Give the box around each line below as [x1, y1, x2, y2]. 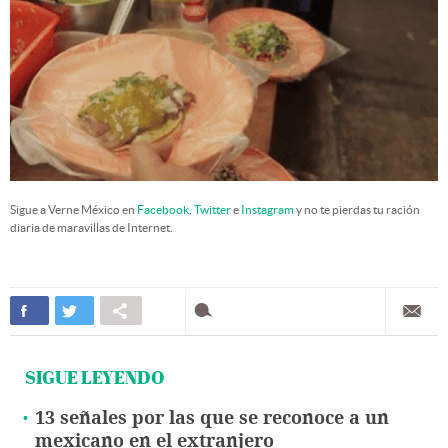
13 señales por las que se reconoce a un [35, 407, 389, 430]
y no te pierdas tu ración [294, 203, 420, 217]
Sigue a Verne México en [10, 203, 137, 217]
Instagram [241, 203, 294, 217]
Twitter [194, 203, 231, 217]
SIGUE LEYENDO [25, 365, 164, 391]
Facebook [137, 203, 189, 217]
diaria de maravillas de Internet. [10, 221, 173, 235]
